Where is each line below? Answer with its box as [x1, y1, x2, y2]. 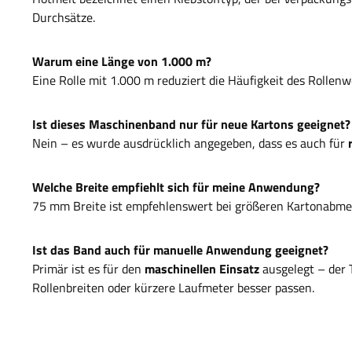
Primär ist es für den [32, 259, 145, 279]
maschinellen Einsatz [145, 259, 259, 279]
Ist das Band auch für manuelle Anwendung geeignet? [32, 240, 328, 260]
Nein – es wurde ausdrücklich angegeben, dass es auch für [32, 134, 348, 153]
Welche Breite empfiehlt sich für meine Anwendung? [32, 178, 320, 197]
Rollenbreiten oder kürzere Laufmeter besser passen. [32, 278, 314, 298]
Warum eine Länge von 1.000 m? [32, 52, 211, 71]
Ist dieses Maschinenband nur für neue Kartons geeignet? [32, 115, 350, 134]
